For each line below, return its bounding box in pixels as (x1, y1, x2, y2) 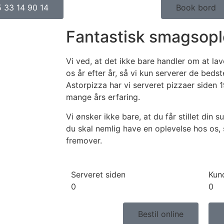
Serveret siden (71, 169, 125, 180)
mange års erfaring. (66, 92, 140, 102)
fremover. (66, 135, 102, 145)
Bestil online (138, 209, 183, 219)
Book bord (175, 2, 216, 13)
